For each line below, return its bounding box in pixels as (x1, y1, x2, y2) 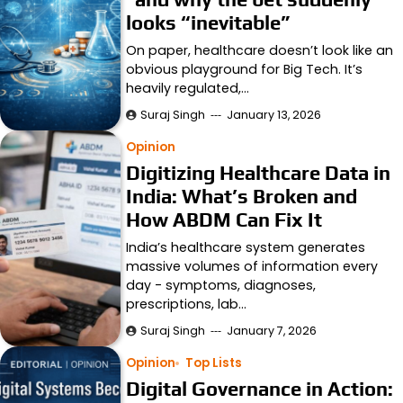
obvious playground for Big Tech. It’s (126, 59, 363, 78)
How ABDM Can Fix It (126, 207, 323, 231)
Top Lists (185, 354, 243, 372)
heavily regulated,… (126, 78, 250, 97)
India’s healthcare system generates (126, 237, 366, 256)
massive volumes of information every (126, 256, 379, 275)
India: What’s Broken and (126, 184, 358, 208)
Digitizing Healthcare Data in (126, 160, 391, 184)
